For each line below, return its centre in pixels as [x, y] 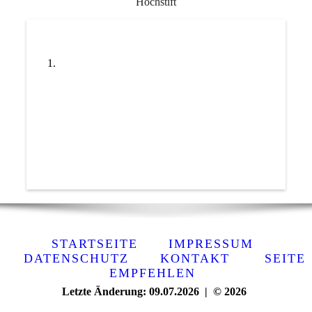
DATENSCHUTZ [76, 258]
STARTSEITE [95, 243]
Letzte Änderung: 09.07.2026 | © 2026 [154, 291]
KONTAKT [195, 258]
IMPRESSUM [206, 243]
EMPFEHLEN [153, 273]
